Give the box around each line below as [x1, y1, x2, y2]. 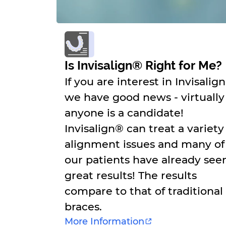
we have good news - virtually [65, 90, 224, 103]
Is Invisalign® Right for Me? [65, 58, 222, 73]
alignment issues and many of [65, 137, 224, 150]
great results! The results [65, 168, 197, 182]
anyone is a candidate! [65, 106, 184, 119]
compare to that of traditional [65, 184, 223, 197]
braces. [65, 200, 102, 213]
